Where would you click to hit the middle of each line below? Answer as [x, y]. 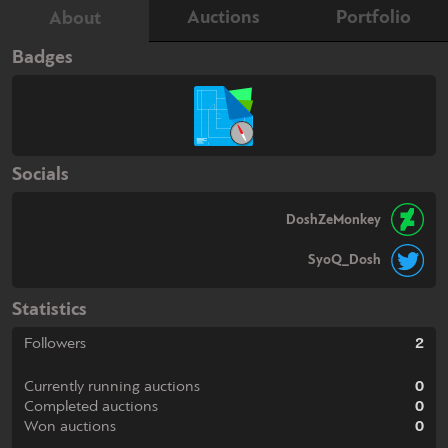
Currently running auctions [112, 386]
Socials [40, 175]
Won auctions [70, 426]
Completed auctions [91, 406]
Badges [42, 57]
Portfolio [373, 18]
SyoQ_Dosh [345, 260]
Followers [55, 343]
